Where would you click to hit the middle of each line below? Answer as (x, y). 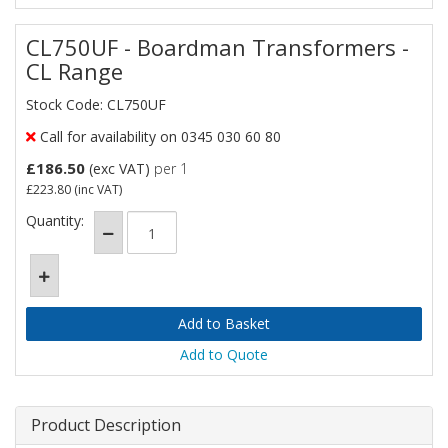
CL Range (74, 71)
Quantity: (55, 220)
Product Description (106, 425)
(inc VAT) (96, 189)
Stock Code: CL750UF (96, 104)
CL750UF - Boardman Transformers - (217, 47)
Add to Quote (224, 354)
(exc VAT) (119, 168)
